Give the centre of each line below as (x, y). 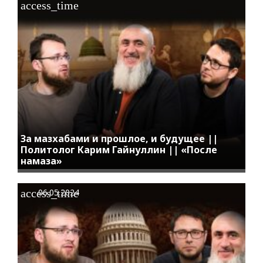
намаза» (41, 161)
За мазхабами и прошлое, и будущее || (119, 139)
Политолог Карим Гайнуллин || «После (119, 150)
